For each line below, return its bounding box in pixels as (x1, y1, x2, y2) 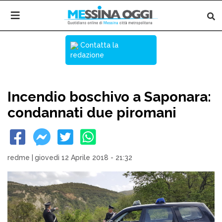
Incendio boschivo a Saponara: (7, 89, 211, 105)
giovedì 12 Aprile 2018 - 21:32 (35, 154, 132, 162)
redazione (70, 51, 104, 59)
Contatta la (78, 41, 118, 49)
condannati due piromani (7, 105, 176, 121)
